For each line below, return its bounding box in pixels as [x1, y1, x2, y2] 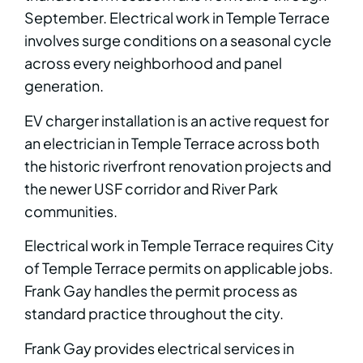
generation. [24, 76, 104, 96]
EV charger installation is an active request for [24, 110, 329, 130]
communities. [24, 201, 117, 220]
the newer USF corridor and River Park [24, 178, 278, 198]
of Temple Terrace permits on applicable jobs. [24, 258, 333, 278]
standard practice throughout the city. [24, 304, 284, 323]
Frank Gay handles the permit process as [24, 281, 297, 301]
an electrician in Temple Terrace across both [24, 133, 319, 152]
